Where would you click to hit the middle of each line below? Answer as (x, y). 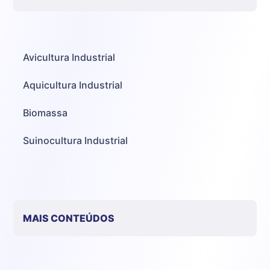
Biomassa (46, 112)
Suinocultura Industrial (76, 140)
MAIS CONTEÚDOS (69, 218)
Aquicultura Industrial (73, 85)
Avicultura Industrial (69, 57)
